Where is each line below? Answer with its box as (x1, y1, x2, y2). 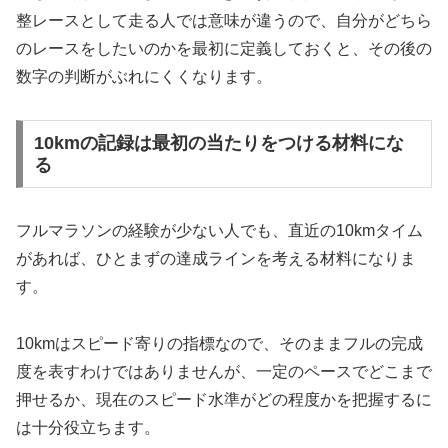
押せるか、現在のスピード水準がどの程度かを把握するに (16, 390, 432, 408)
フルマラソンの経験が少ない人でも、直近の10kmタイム (16, 221, 423, 239)
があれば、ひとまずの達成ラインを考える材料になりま (16, 249, 416, 267)
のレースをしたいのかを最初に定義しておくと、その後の (16, 40, 432, 58)
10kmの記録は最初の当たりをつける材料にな (33, 133, 404, 153)
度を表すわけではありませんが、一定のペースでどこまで (16, 362, 432, 380)
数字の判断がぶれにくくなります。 (16, 68, 272, 86)
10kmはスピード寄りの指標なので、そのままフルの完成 (16, 334, 423, 352)
